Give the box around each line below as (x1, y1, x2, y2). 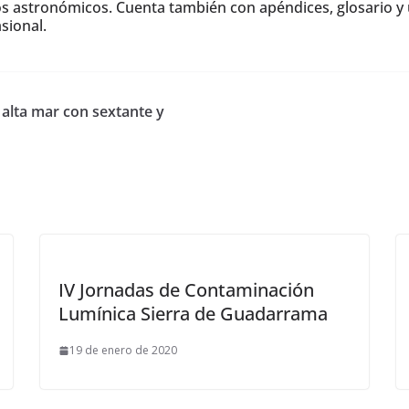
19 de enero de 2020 (69, 342, 177, 358)
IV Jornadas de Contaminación (58, 278, 314, 302)
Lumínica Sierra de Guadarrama (58, 301, 328, 326)
